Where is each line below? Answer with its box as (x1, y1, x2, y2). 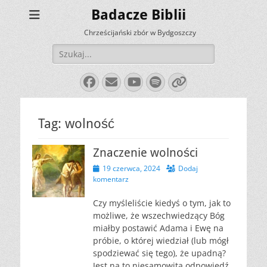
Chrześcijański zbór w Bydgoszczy (83, 27, 196, 38)
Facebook (83, 75, 151, 88)
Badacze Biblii (91, 7, 186, 23)
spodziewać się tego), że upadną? (93, 247, 226, 259)
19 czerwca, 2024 (103, 163, 160, 173)
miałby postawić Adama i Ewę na (93, 222, 223, 234)
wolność (65, 116, 114, 131)
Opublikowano (92, 163, 139, 173)
